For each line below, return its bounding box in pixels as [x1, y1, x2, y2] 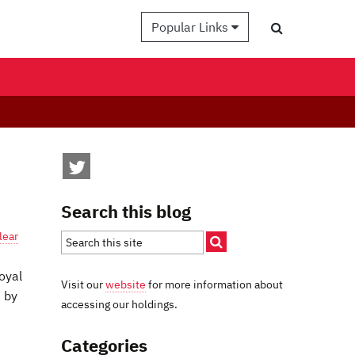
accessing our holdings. [61, 296, 177, 311]
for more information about [146, 277, 283, 292]
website [105, 277, 146, 292]
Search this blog [61, 200, 191, 223]
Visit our [61, 277, 105, 292]
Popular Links [151, 19, 231, 35]
